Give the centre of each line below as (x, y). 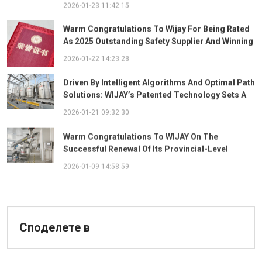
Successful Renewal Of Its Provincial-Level (146, 146)
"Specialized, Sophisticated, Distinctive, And (149, 158)
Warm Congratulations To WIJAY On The (141, 134)
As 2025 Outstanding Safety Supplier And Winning (158, 40)
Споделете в (55, 227)
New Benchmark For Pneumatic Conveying (145, 106)
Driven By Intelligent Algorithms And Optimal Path (159, 81)
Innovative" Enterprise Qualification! (132, 170)
